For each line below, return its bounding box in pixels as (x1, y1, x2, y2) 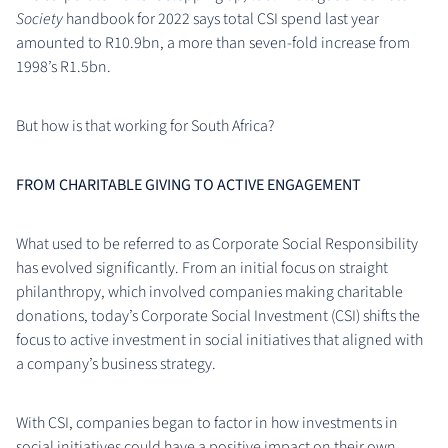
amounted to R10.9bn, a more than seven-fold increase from (16, 31, 410, 54)
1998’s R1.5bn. (16, 55, 111, 78)
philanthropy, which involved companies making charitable (16, 280, 403, 303)
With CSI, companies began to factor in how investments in (16, 411, 398, 434)
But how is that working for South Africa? (16, 114, 274, 137)
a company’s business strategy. (16, 352, 216, 375)
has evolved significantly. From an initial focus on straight (16, 256, 388, 279)
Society (16, 7, 66, 30)
